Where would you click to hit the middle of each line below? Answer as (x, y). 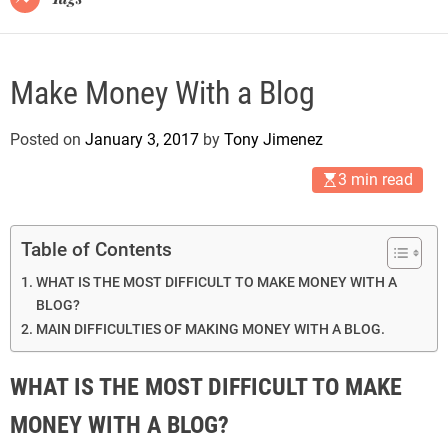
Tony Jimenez (273, 139)
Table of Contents (96, 250)
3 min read (375, 179)
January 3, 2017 (142, 139)
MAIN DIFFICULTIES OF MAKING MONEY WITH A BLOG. (210, 329)
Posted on (47, 139)
